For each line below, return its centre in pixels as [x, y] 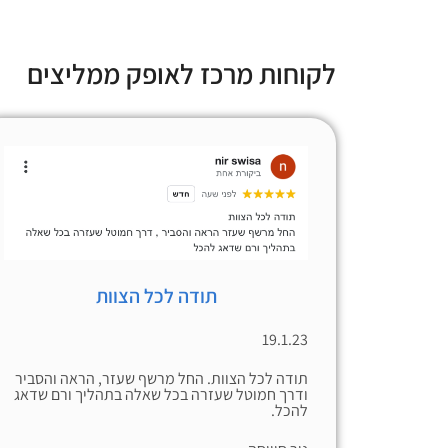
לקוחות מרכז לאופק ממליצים [181, 73]
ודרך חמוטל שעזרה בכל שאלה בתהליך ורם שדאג [161, 394]
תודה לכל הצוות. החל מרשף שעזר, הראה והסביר [161, 378]
